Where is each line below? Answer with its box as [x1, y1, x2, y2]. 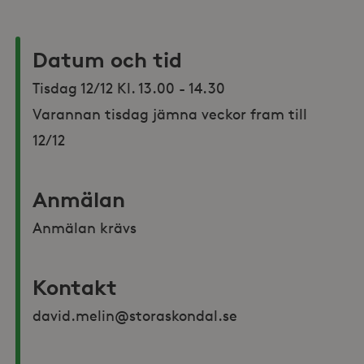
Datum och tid [32, 47, 183, 72]
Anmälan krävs [32, 219, 137, 236]
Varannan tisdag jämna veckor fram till [32, 105, 312, 123]
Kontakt [32, 275, 118, 300]
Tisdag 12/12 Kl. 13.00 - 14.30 [32, 79, 226, 97]
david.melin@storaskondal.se [32, 306, 238, 324]
